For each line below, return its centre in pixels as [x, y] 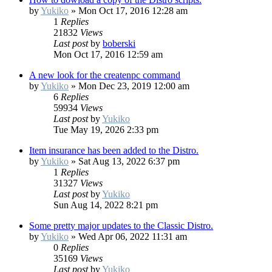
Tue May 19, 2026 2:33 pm [106, 130]
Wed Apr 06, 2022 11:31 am [133, 237]
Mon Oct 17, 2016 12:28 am [133, 11]
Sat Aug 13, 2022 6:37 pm [129, 161]
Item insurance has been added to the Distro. [114, 151]
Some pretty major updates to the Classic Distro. [121, 226]
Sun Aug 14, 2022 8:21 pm [106, 205]
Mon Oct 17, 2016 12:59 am [108, 55]
